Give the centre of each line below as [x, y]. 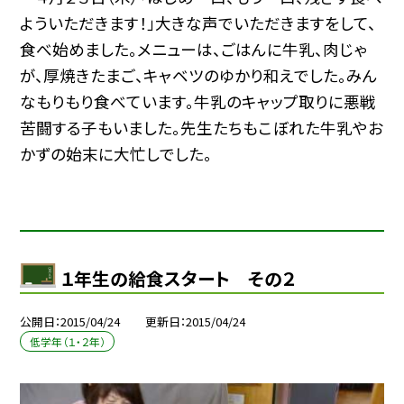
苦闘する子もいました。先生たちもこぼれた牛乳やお [202, 127]
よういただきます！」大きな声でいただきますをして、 [198, 23]
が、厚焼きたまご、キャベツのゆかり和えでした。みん [199, 75]
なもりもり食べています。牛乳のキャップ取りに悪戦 [198, 101]
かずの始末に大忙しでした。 [116, 153]
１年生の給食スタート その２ [178, 278]
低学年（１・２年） [67, 342]
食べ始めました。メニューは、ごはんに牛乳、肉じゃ [194, 49]
